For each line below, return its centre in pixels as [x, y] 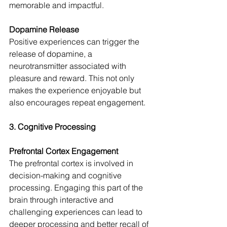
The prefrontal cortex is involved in [72, 163]
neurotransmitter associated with [69, 66]
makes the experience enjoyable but [76, 90]
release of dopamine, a [52, 54]
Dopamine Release [44, 30]
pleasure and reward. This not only [73, 78]
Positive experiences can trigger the [75, 42]
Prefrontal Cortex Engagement [64, 151]
